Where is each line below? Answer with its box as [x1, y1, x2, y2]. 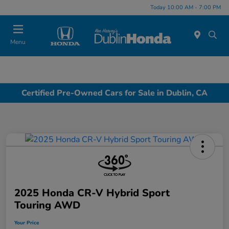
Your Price [14, 219, 39, 227]
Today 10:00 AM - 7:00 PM [150, 3, 221, 11]
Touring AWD [14, 198, 80, 213]
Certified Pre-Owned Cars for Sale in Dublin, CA [21, 87, 208, 99]
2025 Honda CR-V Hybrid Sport [14, 186, 170, 200]
